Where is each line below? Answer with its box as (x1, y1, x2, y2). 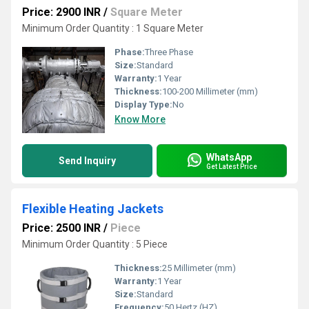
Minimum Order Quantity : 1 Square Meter (22, 23, 203, 34)
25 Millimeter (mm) (162, 263, 236, 273)
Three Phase (145, 47, 193, 57)
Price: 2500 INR (22, 221, 101, 235)
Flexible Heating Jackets (22, 201, 163, 216)
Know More (114, 114, 166, 125)
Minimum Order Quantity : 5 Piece (22, 239, 168, 250)
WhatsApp (206, 151, 252, 163)
